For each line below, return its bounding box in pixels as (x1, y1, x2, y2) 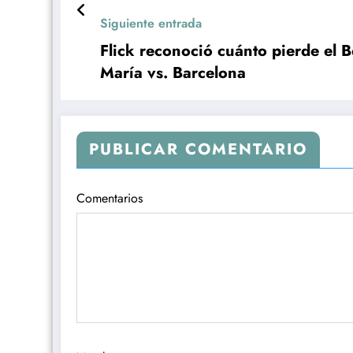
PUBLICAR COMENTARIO (89, 137, 307, 161)
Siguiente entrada (100, 13, 202, 32)
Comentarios (76, 188, 143, 207)
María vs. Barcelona (100, 61, 246, 84)
